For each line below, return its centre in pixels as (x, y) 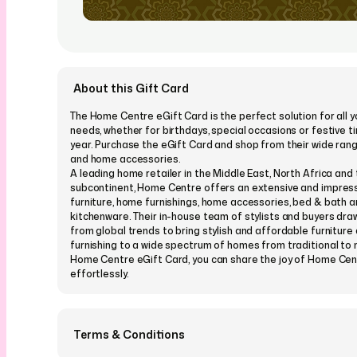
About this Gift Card (131, 88)
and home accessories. (126, 159)
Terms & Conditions (129, 335)
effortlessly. (100, 274)
